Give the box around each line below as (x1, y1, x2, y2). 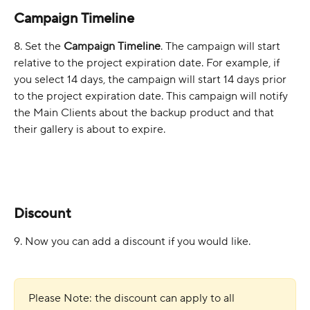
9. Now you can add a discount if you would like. (14, 235, 250, 248)
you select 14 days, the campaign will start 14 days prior (14, 72, 289, 86)
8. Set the (14, 39, 64, 53)
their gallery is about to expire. (14, 122, 165, 136)
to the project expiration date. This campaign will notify (14, 89, 291, 103)
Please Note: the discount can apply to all (28, 291, 237, 305)
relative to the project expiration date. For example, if (14, 55, 282, 70)
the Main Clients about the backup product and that (14, 105, 277, 120)
